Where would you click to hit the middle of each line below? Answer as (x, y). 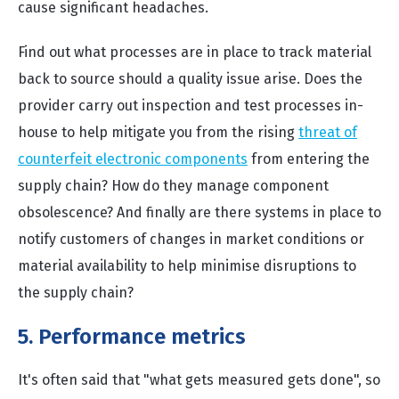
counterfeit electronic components (133, 159)
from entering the (309, 159)
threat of (328, 132)
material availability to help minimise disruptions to (187, 266)
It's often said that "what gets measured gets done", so (199, 380)
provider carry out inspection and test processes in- (191, 106)
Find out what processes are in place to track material (195, 52)
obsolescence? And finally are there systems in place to (199, 212)
